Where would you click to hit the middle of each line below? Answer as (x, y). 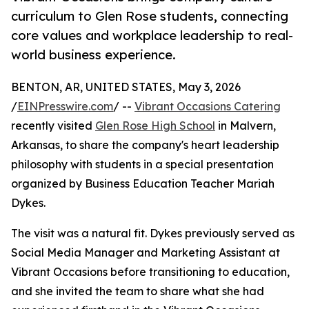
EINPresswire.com (65, 107)
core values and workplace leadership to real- (152, 36)
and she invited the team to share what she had (138, 291)
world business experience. (93, 55)
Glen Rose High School (155, 126)
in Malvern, (246, 126)
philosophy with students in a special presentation (142, 165)
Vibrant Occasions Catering (208, 107)
